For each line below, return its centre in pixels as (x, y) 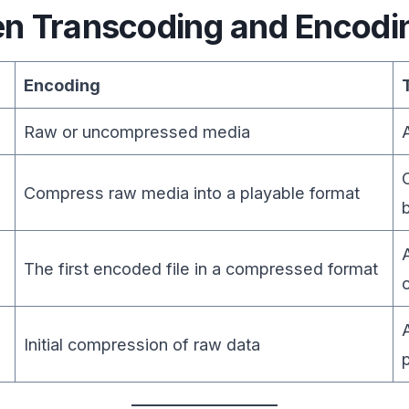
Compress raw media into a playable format (192, 192)
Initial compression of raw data (142, 344)
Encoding (63, 84)
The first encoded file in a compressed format (201, 268)
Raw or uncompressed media (137, 131)
